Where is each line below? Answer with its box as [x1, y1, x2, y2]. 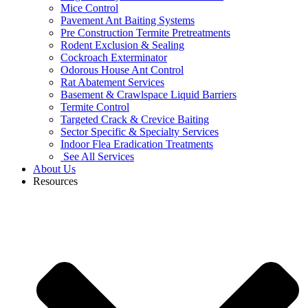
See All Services [63, 151, 134, 163]
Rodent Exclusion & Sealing [60, 39, 184, 52]
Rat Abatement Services [60, 76, 164, 89]
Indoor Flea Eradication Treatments [60, 138, 213, 151]
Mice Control [60, 2, 118, 14]
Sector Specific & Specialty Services [60, 126, 219, 138]
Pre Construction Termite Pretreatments [60, 27, 230, 39]
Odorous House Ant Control [60, 64, 184, 76]
